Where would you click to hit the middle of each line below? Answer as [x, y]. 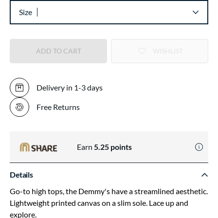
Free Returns [58, 107]
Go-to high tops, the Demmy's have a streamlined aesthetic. [109, 191]
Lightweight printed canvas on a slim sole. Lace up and [99, 203]
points [120, 147]
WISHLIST [168, 51]
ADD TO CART [58, 51]
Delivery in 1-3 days [70, 87]
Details [21, 174]
